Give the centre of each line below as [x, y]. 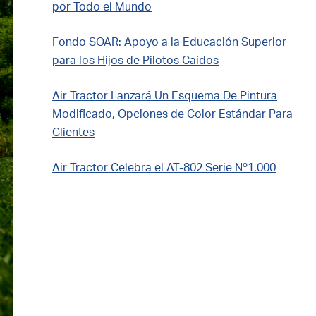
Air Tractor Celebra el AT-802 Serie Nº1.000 [164, 168]
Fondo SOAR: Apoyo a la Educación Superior [169, 42]
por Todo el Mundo [102, 7]
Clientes [73, 133]
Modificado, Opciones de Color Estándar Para [172, 114]
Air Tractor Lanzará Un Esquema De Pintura [165, 96]
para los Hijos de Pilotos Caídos [135, 61]
